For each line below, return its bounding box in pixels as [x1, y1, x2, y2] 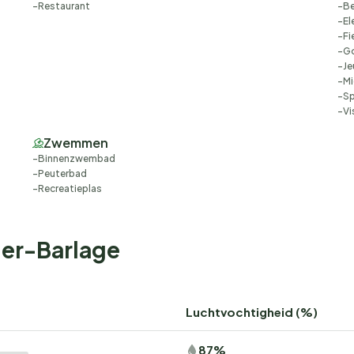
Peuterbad [37, 168, 87, 179]
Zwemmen [43, 134, 108, 151]
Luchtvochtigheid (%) [186, 304, 318, 319]
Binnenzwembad [37, 153, 115, 164]
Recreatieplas [37, 183, 102, 194]
